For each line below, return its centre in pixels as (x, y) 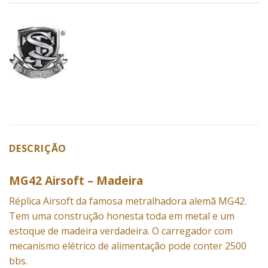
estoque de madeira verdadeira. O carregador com (121, 231)
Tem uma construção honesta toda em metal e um (122, 216)
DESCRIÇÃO (38, 149)
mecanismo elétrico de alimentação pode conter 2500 (128, 246)
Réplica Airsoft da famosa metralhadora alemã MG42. (128, 201)
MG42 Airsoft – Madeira (76, 181)
